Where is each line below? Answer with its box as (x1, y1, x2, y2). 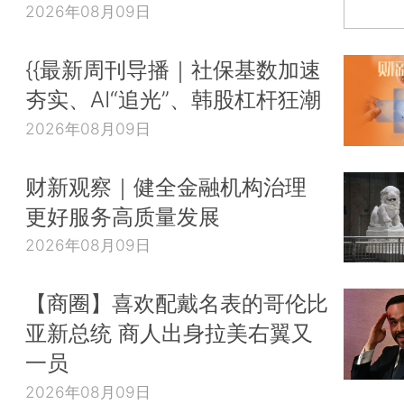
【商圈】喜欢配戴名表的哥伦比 (25, 289, 328, 317)
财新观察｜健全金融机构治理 (25, 172, 307, 200)
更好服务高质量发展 (25, 202, 220, 230)
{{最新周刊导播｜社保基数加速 (25, 55, 321, 83)
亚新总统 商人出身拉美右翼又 (25, 319, 313, 347)
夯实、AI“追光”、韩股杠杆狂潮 (25, 85, 321, 113)
